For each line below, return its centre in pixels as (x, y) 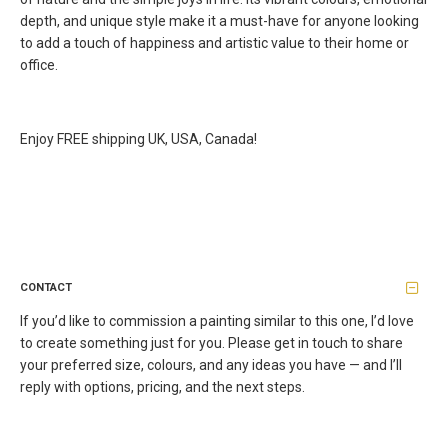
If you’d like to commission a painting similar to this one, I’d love (217, 321)
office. (39, 65)
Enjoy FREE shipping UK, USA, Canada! (138, 139)
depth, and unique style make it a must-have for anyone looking (219, 21)
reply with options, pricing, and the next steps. (162, 387)
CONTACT (46, 287)
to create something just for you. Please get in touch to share (211, 343)
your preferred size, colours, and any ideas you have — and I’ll (211, 365)
